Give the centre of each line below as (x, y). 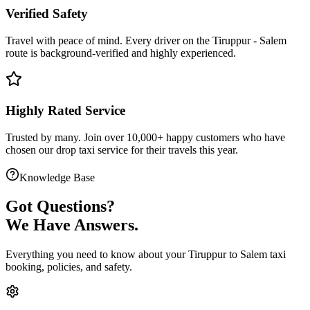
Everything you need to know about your (97, 255)
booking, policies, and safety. (69, 267)
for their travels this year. (183, 149)
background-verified (84, 53)
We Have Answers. (72, 225)
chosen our (31, 149)
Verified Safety (47, 14)
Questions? (76, 207)
